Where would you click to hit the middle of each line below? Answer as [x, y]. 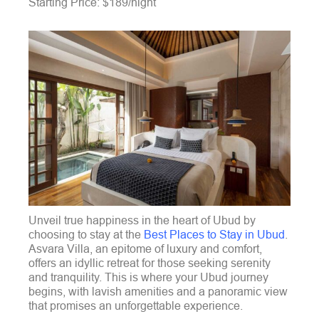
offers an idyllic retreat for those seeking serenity [150, 262]
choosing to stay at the [86, 234]
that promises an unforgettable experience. [136, 305]
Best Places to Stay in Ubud [214, 234]
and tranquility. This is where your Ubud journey [148, 277]
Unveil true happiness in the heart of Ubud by [142, 220]
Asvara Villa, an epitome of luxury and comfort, [145, 248]
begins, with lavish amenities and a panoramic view [158, 291]
